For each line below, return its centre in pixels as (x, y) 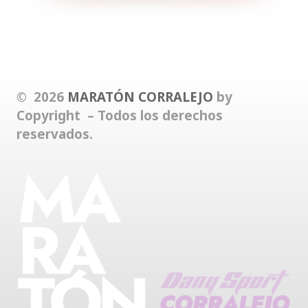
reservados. (55, 134)
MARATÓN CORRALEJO (140, 97)
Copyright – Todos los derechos (120, 115)
